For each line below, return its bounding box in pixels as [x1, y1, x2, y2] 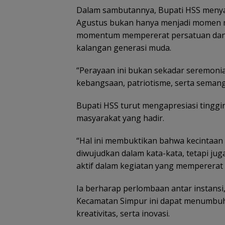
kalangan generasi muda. [76, 42, 171, 53]
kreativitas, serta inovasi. [76, 207, 170, 219]
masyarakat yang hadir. [76, 112, 164, 124]
